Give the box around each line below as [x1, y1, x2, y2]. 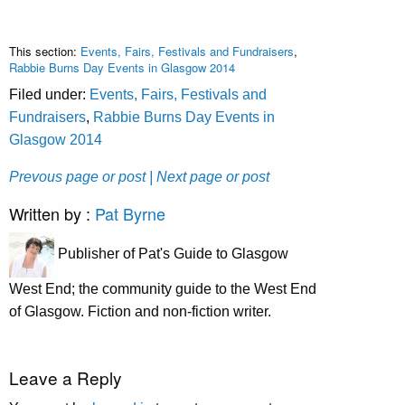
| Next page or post [149, 169, 269, 185]
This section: [9, 42, 80, 61]
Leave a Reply [9, 365, 122, 391]
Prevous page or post [9, 169, 146, 185]
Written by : [9, 202, 95, 226]
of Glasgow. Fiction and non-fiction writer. [9, 304, 271, 320]
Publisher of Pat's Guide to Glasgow [54, 246, 288, 262]
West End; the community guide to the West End [9, 281, 316, 297]
